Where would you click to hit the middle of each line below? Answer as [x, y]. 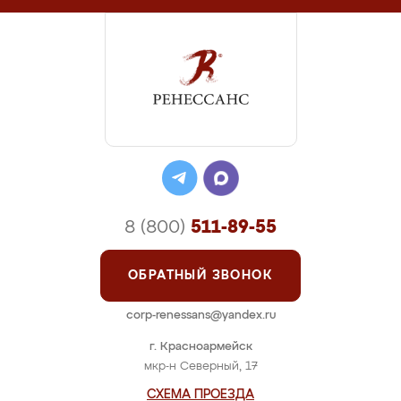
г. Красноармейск [200, 347]
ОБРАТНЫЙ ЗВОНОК [200, 276]
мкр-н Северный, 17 [200, 367]
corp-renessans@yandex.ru [200, 316]
